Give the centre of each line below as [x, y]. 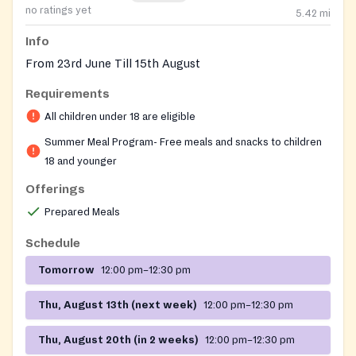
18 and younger [81, 161]
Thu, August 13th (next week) [118, 305]
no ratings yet [58, 10]
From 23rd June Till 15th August [113, 63]
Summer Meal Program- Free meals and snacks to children [183, 142]
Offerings [55, 189]
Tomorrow [66, 270]
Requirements [68, 93]
